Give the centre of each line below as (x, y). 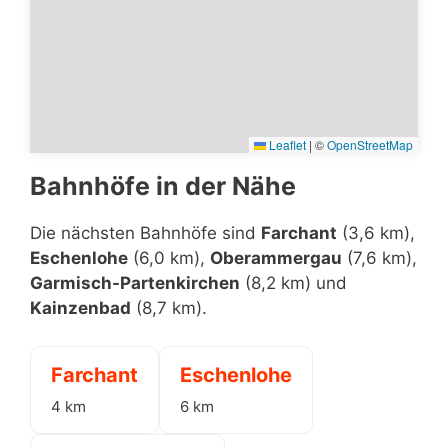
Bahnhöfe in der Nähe (163, 185)
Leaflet (286, 144)
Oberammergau (276, 257)
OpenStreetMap (370, 144)
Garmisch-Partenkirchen (135, 282)
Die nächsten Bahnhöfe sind (145, 232)
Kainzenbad (80, 307)
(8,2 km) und (293, 282)
